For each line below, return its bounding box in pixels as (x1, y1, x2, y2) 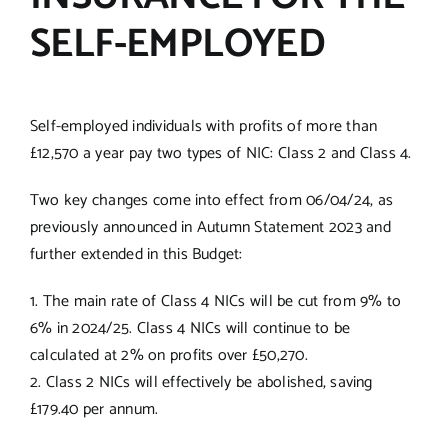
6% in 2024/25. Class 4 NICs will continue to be (29, 314, 351, 342)
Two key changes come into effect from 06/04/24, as (29, 186, 393, 214)
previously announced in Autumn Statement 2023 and (29, 213, 391, 241)
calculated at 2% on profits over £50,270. (29, 341, 308, 369)
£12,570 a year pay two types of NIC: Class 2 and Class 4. (29, 139, 412, 167)
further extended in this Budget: (29, 240, 243, 268)
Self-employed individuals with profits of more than (29, 112, 378, 140)
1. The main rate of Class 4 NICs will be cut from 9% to (29, 287, 402, 315)
